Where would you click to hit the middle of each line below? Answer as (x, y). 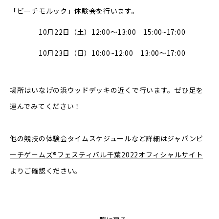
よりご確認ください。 (46, 171)
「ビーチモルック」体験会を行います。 (74, 11)
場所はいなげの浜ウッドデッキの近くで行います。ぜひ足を (107, 90)
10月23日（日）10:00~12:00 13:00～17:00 (98, 53)
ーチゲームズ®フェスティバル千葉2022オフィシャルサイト (107, 155)
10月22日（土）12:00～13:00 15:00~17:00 (98, 32)
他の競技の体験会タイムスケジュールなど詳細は (89, 139)
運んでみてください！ (45, 106)
